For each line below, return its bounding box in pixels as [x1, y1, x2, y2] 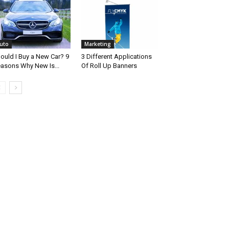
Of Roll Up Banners [81, 62, 137, 70]
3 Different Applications [81, 53, 152, 61]
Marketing [84, 40, 111, 48]
